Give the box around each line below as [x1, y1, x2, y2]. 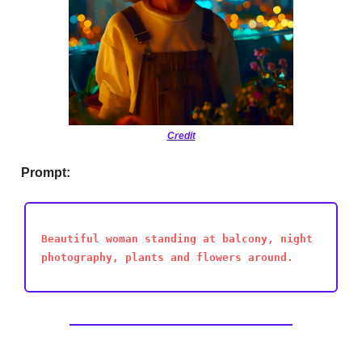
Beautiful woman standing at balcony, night [41, 232, 313, 245]
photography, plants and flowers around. [41, 250, 293, 263]
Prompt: [21, 165, 70, 179]
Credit [166, 129, 196, 141]
